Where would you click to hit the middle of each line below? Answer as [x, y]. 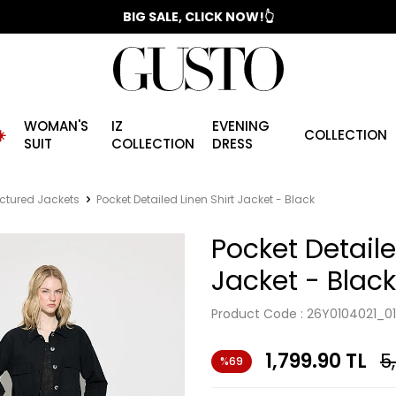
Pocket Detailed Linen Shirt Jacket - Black [206, 199]
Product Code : [259, 314]
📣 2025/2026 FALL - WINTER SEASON [198, 17]
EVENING [241, 126]
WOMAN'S [56, 126]
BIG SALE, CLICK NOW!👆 [198, 17]
